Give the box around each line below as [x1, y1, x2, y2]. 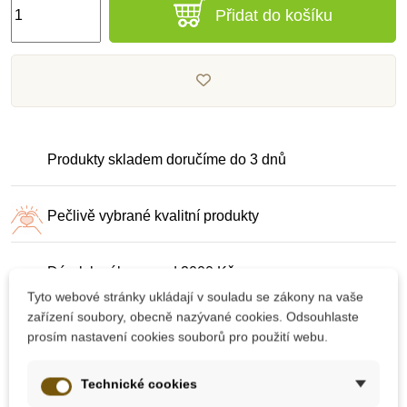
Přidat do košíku [214, 5, 333, 25]
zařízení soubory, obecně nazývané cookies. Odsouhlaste [27, 309, 359, 324]
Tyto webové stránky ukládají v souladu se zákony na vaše [27, 289, 363, 304]
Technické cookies [81, 376, 197, 392]
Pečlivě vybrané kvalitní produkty [47, 207, 259, 223]
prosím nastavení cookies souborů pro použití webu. [27, 329, 328, 344]
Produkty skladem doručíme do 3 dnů [47, 151, 286, 167]
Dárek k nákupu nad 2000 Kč [47, 263, 234, 280]
